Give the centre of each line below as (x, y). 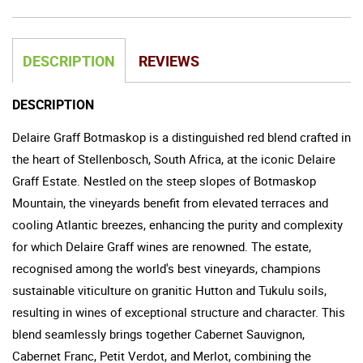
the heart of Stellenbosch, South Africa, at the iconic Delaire (174, 158)
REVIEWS (169, 60)
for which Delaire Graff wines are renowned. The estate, (162, 246)
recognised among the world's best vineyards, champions (167, 268)
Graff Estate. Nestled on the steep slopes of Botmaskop (164, 180)
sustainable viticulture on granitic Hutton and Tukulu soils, (169, 290)
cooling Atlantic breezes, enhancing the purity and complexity (177, 224)
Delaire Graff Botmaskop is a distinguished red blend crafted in (181, 137)
